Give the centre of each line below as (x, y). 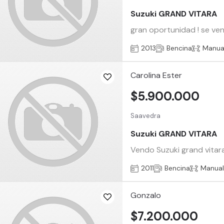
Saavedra (146, 116)
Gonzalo (146, 195)
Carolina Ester (156, 75)
